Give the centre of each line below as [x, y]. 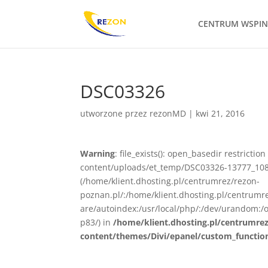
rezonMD [168, 113]
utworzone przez [115, 113]
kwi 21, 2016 [220, 113]
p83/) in [97, 222]
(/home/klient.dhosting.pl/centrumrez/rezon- [170, 181]
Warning [98, 153]
